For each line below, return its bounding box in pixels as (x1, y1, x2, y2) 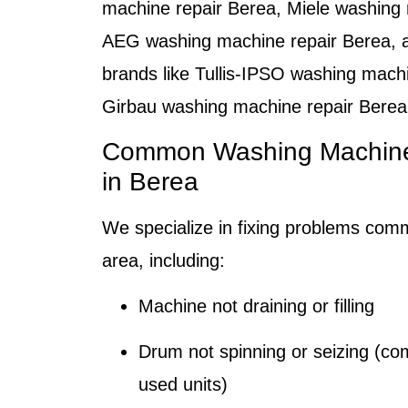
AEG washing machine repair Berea (102, 31, 391, 52)
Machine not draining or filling (138, 295, 374, 316)
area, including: (102, 250, 225, 270)
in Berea (102, 167, 199, 196)
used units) (138, 374, 228, 395)
